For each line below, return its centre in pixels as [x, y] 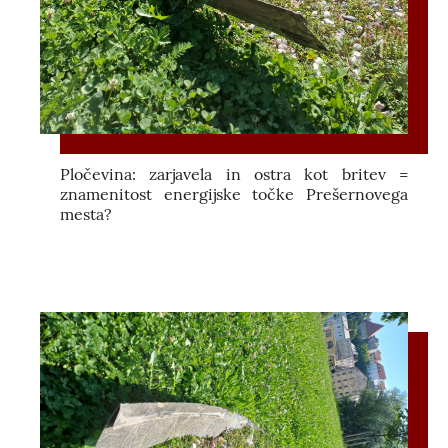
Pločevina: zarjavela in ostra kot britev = [234, 173]
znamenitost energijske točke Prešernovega [234, 193]
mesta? [86, 213]
